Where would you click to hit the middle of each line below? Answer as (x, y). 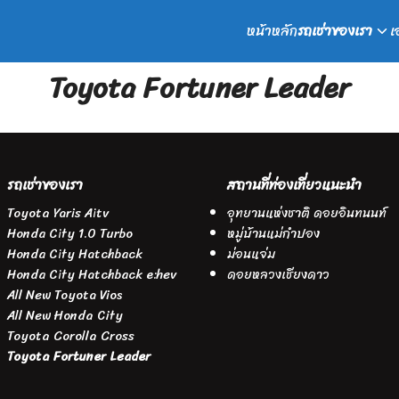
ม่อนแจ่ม (252, 254)
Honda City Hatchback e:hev (92, 274)
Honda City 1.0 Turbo (70, 233)
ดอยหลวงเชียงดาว (279, 274)
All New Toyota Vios (65, 295)
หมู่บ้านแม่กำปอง (274, 233)
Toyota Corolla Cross (71, 336)
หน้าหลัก (272, 31)
